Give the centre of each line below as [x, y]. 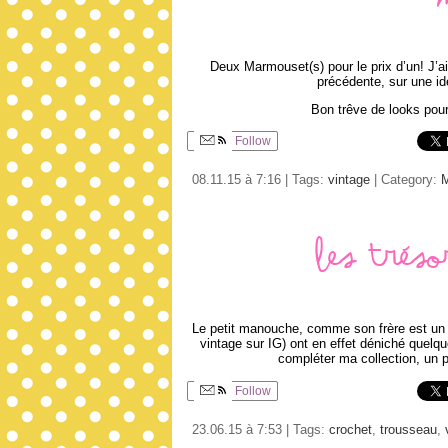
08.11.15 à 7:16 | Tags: [260, 180]
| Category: [405, 180]
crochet [350, 429]
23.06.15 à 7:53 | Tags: [260, 429]
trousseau [408, 429]
